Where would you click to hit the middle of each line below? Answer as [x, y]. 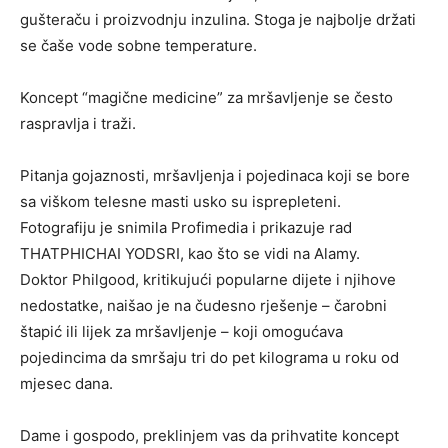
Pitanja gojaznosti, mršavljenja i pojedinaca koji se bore [215, 176]
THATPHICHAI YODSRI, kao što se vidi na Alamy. [190, 254]
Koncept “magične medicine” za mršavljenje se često [206, 98]
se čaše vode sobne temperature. [138, 46]
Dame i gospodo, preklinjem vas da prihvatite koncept [209, 436]
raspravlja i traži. [78, 124]
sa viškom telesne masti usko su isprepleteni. [180, 202]
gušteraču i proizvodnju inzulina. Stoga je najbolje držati [218, 20]
